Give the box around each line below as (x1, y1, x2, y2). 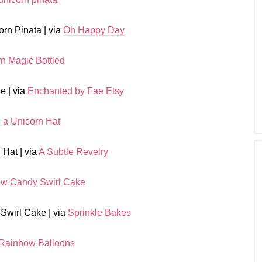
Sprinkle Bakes (67, 208, 131, 218)
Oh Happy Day (63, 25, 125, 35)
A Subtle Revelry (39, 147, 108, 157)
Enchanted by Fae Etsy (27, 86, 124, 96)
